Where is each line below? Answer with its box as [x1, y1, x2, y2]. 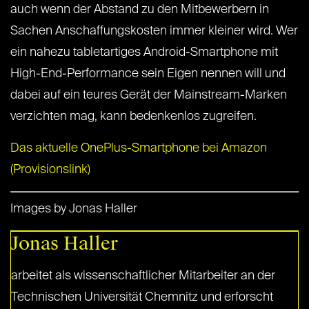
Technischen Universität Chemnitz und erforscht [11, 290, 273, 303]
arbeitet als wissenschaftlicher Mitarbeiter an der [11, 269, 275, 282]
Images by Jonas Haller [10, 202, 137, 215]
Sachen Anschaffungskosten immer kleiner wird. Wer [10, 24, 298, 37]
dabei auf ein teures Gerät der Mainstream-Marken [10, 88, 287, 101]
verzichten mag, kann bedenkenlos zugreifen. [10, 110, 257, 123]
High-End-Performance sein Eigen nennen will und [10, 67, 286, 80]
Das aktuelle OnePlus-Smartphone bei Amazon [10, 141, 267, 154]
